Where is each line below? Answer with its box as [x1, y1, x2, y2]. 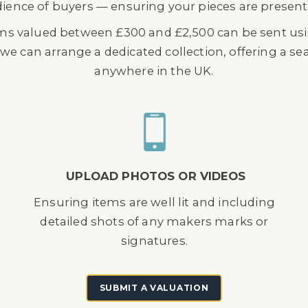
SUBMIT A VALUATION [99, 283, 209, 293]
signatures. [121, 234, 188, 247]
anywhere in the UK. [94, 64, 214, 78]
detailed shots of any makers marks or [40, 214, 269, 228]
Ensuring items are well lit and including [34, 195, 275, 209]
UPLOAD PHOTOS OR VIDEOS [66, 169, 245, 183]
